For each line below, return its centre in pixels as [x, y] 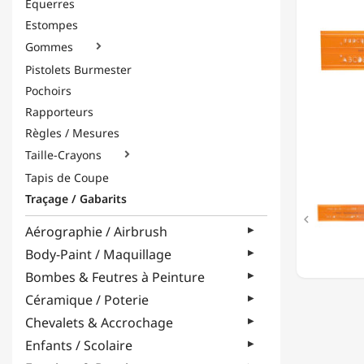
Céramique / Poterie [87, 300]
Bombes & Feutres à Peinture [115, 277]
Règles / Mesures [72, 133]
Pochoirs [48, 91]
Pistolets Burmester [78, 69]
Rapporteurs [59, 112]
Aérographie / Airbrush [96, 232]
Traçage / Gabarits [76, 199]
